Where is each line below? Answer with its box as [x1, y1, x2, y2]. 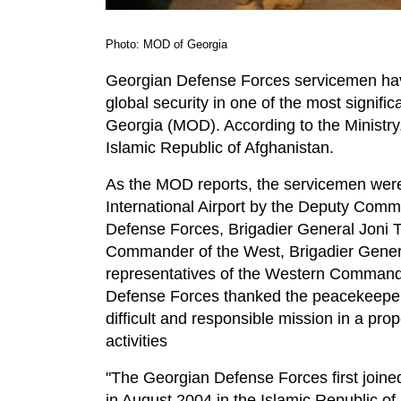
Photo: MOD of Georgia [106, 38, 227, 52]
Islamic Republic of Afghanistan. [106, 139, 334, 158]
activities [106, 332, 167, 351]
